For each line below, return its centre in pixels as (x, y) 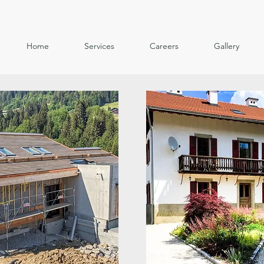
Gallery (227, 46)
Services (99, 46)
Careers (164, 46)
